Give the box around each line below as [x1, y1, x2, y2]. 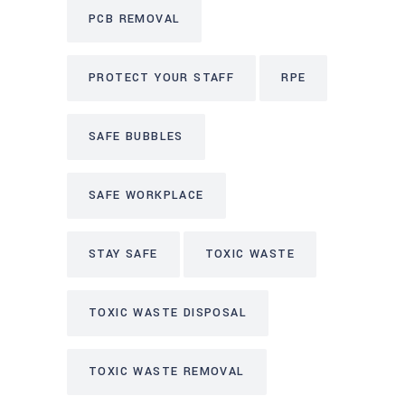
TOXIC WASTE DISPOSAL [89, 304, 247, 321]
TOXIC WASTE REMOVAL [89, 363, 245, 380]
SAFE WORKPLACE [89, 186, 204, 203]
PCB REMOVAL [89, 10, 181, 27]
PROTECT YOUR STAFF [89, 69, 235, 86]
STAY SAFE [89, 245, 158, 262]
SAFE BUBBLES [89, 127, 184, 145]
